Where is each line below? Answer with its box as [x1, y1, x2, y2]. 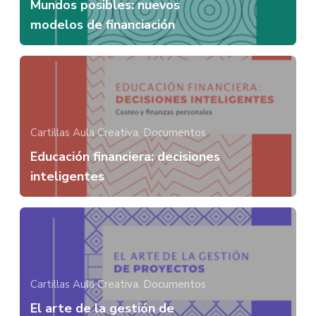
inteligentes [30, 167, 104, 185]
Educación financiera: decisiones [30, 147, 220, 165]
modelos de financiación [30, 16, 175, 33]
